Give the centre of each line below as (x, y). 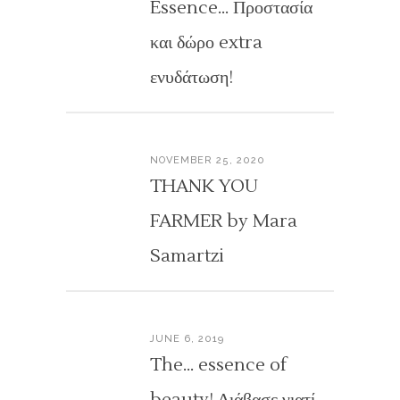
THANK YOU (204, 187)
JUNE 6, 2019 (187, 339)
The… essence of (218, 365)
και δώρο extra (206, 43)
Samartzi (187, 256)
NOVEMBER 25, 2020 (208, 160)
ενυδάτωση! (192, 78)
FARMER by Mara (224, 221)
